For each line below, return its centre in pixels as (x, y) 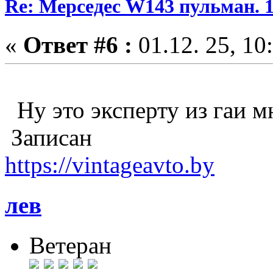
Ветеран (70, 246)
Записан (48, 137)
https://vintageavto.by (110, 165)
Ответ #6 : (78, 44)
